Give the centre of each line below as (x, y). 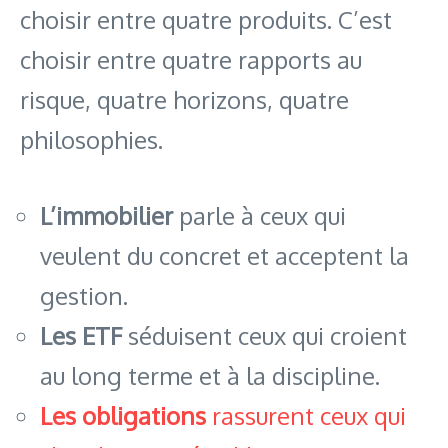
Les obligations (123, 416)
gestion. (84, 296)
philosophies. (91, 140)
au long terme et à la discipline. (210, 376)
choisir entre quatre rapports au (191, 60)
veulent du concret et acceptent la (224, 256)
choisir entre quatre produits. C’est (206, 20)
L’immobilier (106, 216)
